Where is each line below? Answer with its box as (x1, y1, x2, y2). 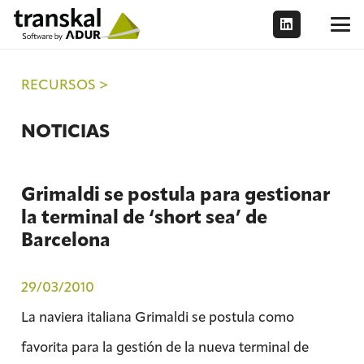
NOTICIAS (20, 119, 110, 142)
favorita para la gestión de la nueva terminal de (20, 338, 309, 355)
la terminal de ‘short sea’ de (20, 205, 267, 229)
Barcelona (20, 227, 110, 252)
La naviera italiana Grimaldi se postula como (20, 308, 294, 325)
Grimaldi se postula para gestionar (20, 182, 330, 206)
